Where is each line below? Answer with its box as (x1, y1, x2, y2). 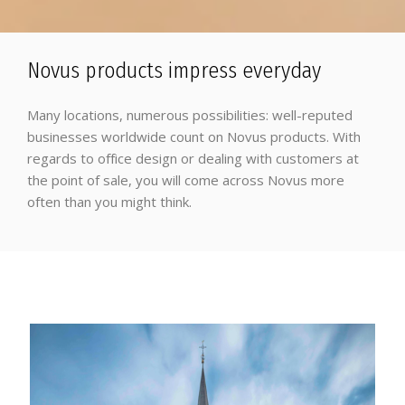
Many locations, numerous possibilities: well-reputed (27, 106, 353, 124)
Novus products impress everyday (27, 58, 321, 83)
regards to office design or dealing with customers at (27, 149, 359, 167)
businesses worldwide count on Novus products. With (27, 127, 361, 146)
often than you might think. (27, 193, 192, 211)
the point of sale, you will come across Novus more (27, 171, 344, 189)
